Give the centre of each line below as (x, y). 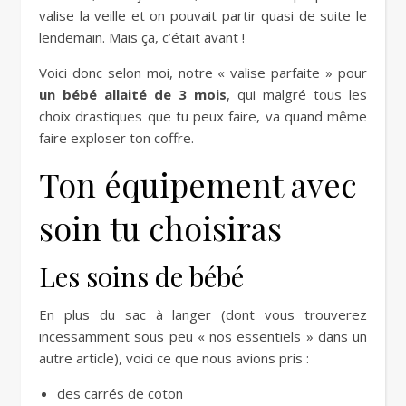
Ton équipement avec (198, 184)
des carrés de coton (120, 393)
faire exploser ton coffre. (116, 138)
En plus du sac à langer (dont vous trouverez (203, 314)
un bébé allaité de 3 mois (133, 94)
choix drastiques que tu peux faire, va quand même (203, 116)
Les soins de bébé (141, 276)
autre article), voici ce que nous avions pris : (174, 358)
